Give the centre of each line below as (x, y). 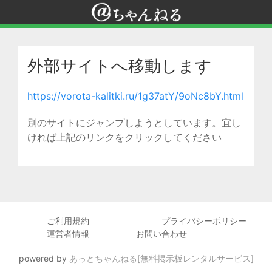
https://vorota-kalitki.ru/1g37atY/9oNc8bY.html (135, 96)
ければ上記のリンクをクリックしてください (124, 137)
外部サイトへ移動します (120, 66)
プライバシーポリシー (204, 221)
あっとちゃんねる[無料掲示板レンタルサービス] (161, 258)
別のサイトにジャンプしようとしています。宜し (134, 123)
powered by (44, 258)
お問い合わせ (161, 233)
